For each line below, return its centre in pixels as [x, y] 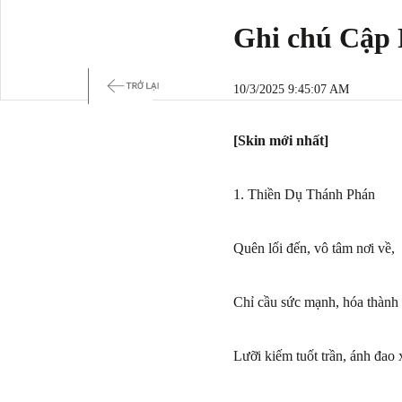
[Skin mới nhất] [280, 140]
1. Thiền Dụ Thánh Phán [304, 194]
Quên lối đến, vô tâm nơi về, [314, 248]
